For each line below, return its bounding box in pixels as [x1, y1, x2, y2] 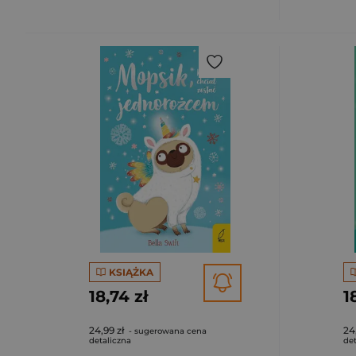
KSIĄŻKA [108, 265, 153, 278]
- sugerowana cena [126, 326, 207, 336]
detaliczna [89, 335, 131, 346]
